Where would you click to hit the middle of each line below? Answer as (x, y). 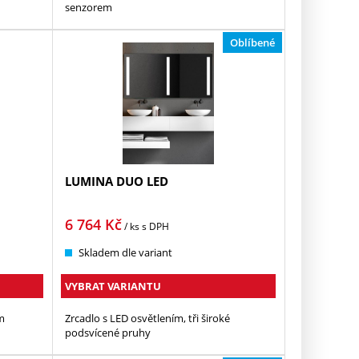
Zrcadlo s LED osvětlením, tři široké (148, 319)
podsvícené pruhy (108, 333)
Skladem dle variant (126, 253)
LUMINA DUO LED (117, 182)
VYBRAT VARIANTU (113, 286)
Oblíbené (253, 42)
